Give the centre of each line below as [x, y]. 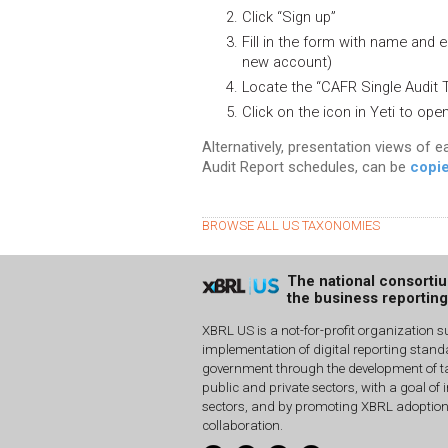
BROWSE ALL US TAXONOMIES [291, 225]
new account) [287, 61]
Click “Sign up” [289, 16]
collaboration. [242, 426]
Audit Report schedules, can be [306, 166]
